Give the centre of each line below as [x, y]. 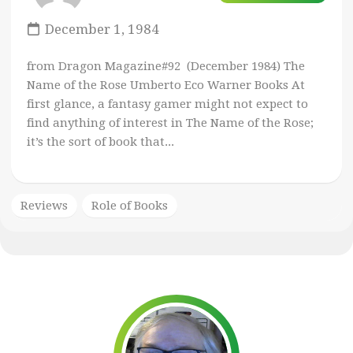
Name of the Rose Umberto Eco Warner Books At [166, 85]
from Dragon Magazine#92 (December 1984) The [166, 67]
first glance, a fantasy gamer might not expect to [167, 104]
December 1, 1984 [102, 30]
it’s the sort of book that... [100, 142]
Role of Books [130, 206]
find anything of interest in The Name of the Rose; [170, 123]
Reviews [44, 206]
